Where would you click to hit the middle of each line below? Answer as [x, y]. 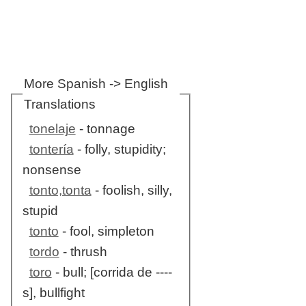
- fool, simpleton [106, 232]
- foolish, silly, [131, 191]
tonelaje [52, 129]
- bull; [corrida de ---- [112, 273]
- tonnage [105, 129]
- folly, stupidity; [120, 150]
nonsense [52, 170]
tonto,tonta [60, 191]
